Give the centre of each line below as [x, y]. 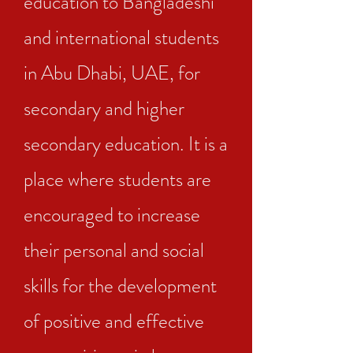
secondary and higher [104, 109]
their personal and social [114, 251]
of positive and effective [114, 321]
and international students [121, 38]
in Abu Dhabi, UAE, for [112, 73]
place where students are [117, 180]
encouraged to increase [112, 215]
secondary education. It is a [126, 144]
